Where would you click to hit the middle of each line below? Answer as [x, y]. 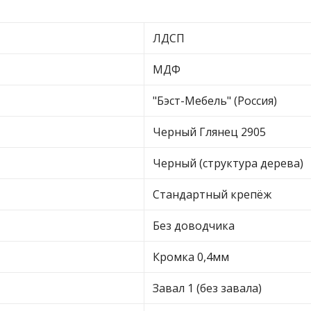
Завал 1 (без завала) [207, 288]
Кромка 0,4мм [191, 257]
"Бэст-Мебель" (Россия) [215, 101]
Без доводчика [194, 226]
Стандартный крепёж [212, 194]
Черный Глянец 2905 [209, 132]
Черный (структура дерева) [228, 163]
